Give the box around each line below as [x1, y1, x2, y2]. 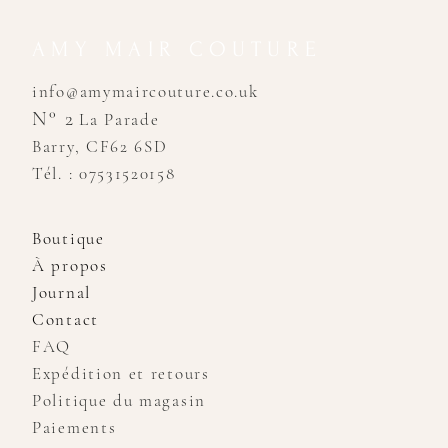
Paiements [32, 417, 117, 438]
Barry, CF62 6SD [32, 136, 168, 157]
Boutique [32, 228, 105, 249]
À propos [32, 255, 108, 276]
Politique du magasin [32, 390, 206, 411]
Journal [32, 282, 91, 303]
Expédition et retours [32, 363, 210, 384]
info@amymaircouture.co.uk [32, 81, 259, 102]
